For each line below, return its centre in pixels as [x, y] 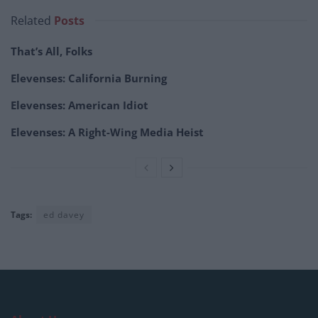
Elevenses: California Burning [89, 78]
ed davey [64, 215]
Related [31, 21]
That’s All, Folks [51, 51]
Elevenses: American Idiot [79, 105]
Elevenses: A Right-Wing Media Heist [107, 132]
